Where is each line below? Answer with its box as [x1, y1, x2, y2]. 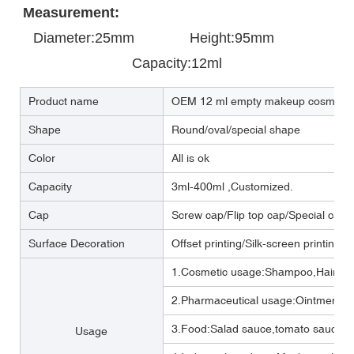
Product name [28, 94, 99, 107]
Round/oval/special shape [171, 122, 300, 136]
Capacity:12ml [132, 55, 222, 71]
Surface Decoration [28, 236, 125, 250]
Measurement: [23, 4, 119, 21]
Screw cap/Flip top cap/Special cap [171, 208, 346, 221]
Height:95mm [161, 29, 318, 46]
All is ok [171, 151, 209, 164]
